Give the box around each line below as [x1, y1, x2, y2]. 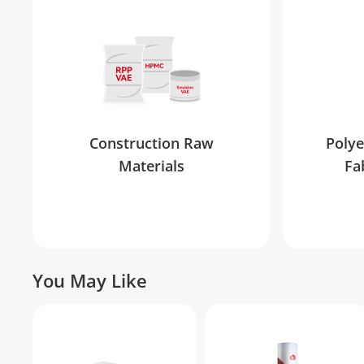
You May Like [32, 268, 147, 292]
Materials [118, 156, 184, 175]
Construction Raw [89, 133, 214, 153]
